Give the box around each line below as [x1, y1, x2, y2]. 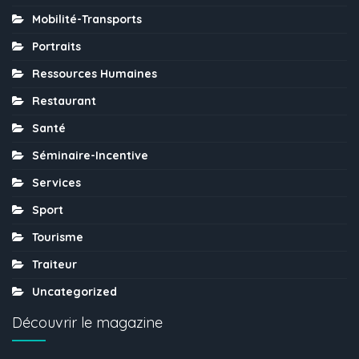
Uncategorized [32, 284, 117, 300]
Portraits [32, 39, 81, 54]
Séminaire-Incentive [32, 148, 148, 163]
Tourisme [32, 230, 83, 245]
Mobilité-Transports [32, 12, 142, 27]
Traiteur [32, 257, 77, 272]
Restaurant [32, 94, 96, 109]
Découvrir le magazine [12, 313, 163, 332]
